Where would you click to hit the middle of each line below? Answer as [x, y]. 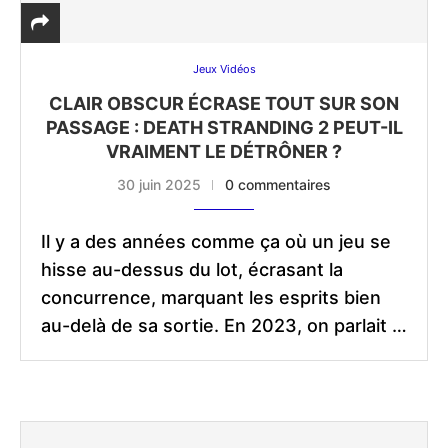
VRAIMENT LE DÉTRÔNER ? [224, 152]
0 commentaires [278, 185]
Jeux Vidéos [224, 69]
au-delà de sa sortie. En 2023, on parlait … [224, 326]
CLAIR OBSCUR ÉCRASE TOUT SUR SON [224, 104]
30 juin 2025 [159, 185]
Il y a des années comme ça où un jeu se [216, 242]
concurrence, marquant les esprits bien [211, 298]
